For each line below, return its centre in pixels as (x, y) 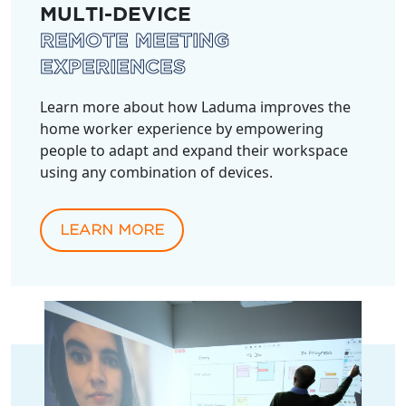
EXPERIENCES (113, 68)
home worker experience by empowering (182, 128)
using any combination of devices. (156, 172)
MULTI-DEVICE (116, 15)
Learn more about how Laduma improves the (195, 106)
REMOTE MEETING (135, 41)
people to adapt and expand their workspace (194, 150)
